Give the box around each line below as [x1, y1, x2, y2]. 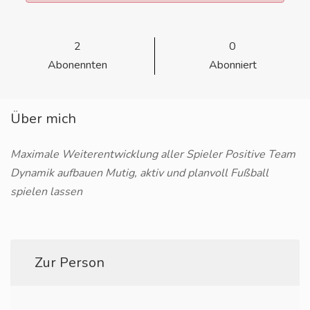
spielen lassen [10, 184, 82, 199]
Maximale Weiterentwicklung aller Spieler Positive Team [10, 147, 295, 162]
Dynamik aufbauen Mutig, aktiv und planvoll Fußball [10, 165, 268, 181]
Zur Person [35, 253, 104, 272]
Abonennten [47, 57, 107, 73]
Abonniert [208, 57, 257, 73]
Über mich [10, 109, 76, 128]
